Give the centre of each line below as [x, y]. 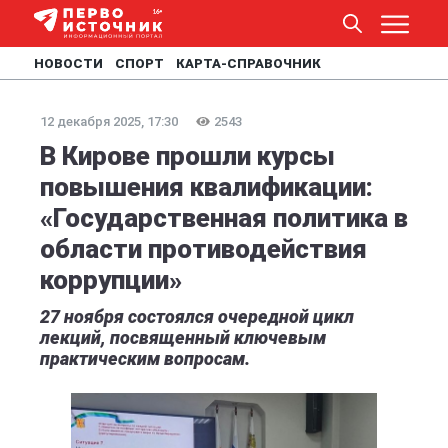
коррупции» [111, 280]
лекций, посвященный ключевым [183, 337]
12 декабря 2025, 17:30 [109, 121]
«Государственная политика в [224, 218]
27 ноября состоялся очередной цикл [197, 316]
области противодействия [203, 249]
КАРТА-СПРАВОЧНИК [248, 63]
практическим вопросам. [145, 358]
